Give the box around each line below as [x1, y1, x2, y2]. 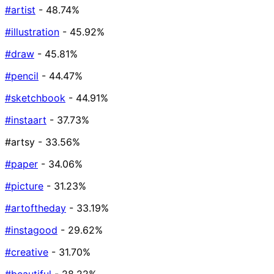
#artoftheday [5, 202, 66, 215]
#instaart [5, 114, 46, 127]
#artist [5, 4, 35, 17]
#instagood [5, 224, 57, 237]
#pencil [5, 70, 39, 83]
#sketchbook [5, 92, 65, 105]
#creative [5, 246, 48, 259]
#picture [5, 180, 43, 193]
